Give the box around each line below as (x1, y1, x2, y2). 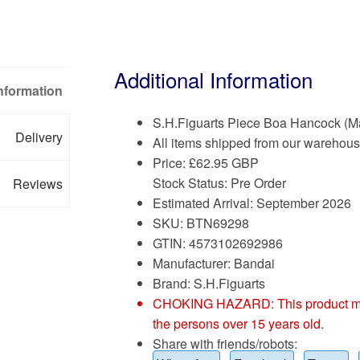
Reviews (13, 174, 63, 193)
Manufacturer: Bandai (152, 253, 275, 272)
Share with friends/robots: (152, 333, 297, 353)
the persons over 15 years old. (152, 313, 324, 333)
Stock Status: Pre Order (152, 173, 286, 192)
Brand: (152, 273, 194, 292)
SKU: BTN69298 (152, 213, 249, 232)
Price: (152, 153, 189, 172)
